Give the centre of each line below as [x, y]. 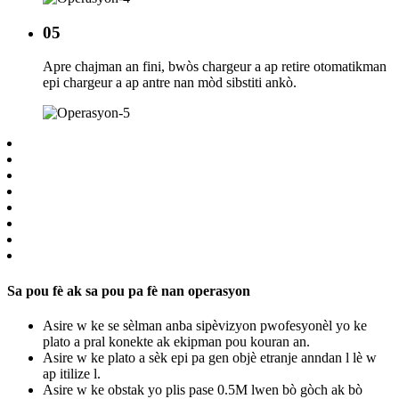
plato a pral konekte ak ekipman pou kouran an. [176, 341]
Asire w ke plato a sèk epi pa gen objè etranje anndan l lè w [210, 357]
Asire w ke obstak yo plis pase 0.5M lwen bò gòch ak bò [203, 389]
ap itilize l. [72, 373]
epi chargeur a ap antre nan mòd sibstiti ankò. [170, 83]
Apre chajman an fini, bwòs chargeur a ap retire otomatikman [215, 67]
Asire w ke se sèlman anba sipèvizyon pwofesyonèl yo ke [205, 325]
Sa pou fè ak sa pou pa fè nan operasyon [129, 290]
